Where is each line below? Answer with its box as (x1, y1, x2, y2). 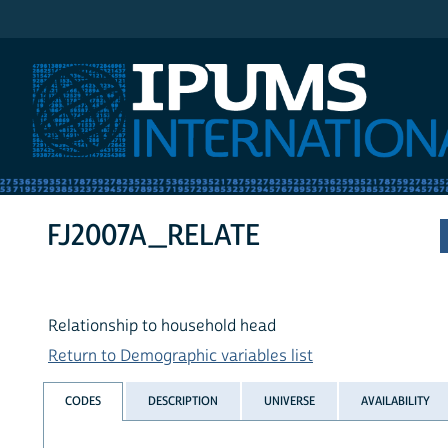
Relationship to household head (48, 316, 276, 337)
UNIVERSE (263, 392, 315, 409)
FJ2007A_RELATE (47, 217, 261, 255)
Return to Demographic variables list (48, 346, 313, 367)
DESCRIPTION (147, 392, 218, 409)
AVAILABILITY (361, 392, 431, 409)
